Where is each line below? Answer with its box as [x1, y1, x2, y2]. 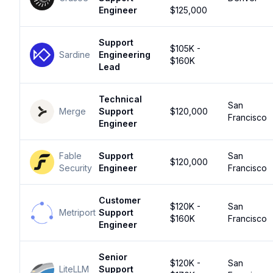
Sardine [59, 49, 90, 60]
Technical [99, 94, 142, 104]
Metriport [59, 207, 96, 218]
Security [59, 163, 92, 173]
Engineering [99, 49, 151, 60]
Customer [99, 195, 141, 205]
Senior [99, 252, 127, 262]
